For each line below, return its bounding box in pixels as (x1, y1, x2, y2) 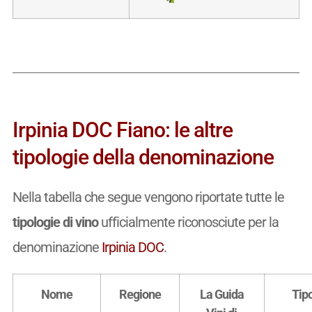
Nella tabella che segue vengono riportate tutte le (12, 188, 284, 205)
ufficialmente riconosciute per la (97, 213, 279, 231)
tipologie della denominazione (12, 144, 274, 169)
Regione (118, 286, 161, 302)
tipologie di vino (12, 213, 98, 231)
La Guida (199, 286, 244, 302)
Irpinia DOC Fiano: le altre (12, 117, 233, 142)
